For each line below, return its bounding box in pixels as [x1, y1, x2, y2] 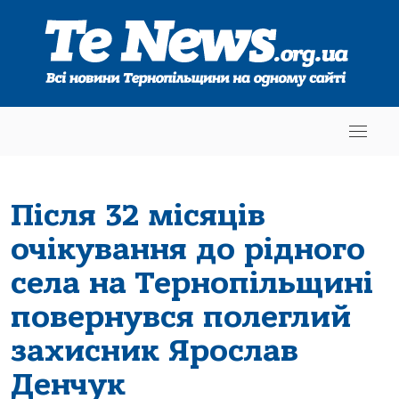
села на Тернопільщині [11, 265, 373, 301]
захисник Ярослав [11, 332, 298, 369]
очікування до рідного [11, 231, 365, 267]
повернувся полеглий [11, 298, 351, 335]
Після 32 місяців [11, 197, 265, 233]
